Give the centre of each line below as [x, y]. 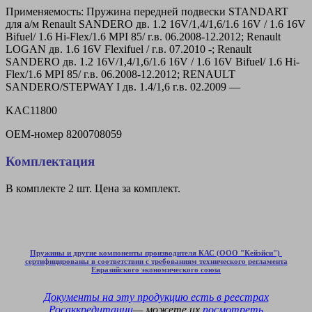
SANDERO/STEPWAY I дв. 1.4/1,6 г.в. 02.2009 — [123, 87]
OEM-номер [36, 134]
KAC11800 [31, 111]
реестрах [246, 297]
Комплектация [50, 161]
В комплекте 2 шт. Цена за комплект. [93, 188]
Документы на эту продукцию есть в [134, 297]
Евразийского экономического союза [156, 269]
